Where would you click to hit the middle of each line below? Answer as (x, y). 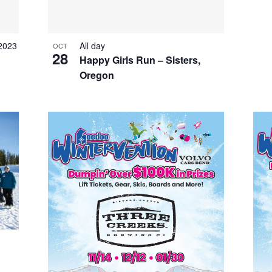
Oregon (97, 75)
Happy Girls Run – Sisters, (140, 60)
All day (92, 46)
